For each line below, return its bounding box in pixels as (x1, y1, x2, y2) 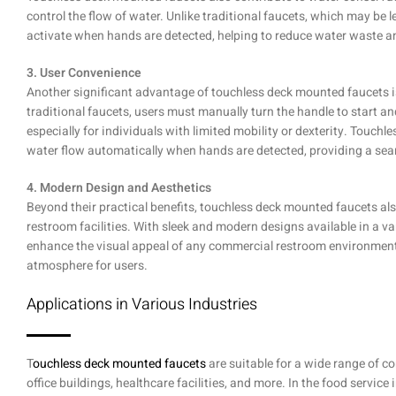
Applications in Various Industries (27, 293, 257, 317)
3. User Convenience (27, 64, 141, 83)
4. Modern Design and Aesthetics (27, 179, 211, 198)
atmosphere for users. (27, 256, 148, 276)
